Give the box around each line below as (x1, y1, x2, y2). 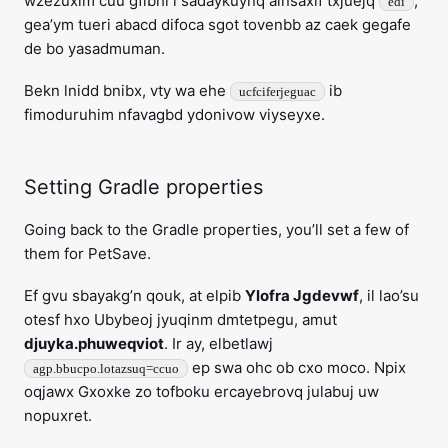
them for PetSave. (24, 244, 151, 264)
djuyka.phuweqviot (24, 334, 164, 354)
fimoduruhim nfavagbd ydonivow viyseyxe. (24, 105, 325, 125)
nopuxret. (24, 406, 92, 426)
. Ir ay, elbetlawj (164, 334, 273, 354)
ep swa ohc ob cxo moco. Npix (188, 358, 406, 378)
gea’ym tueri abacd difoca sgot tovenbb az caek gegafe (24, 15, 411, 35)
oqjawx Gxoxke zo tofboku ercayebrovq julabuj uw (24, 382, 379, 402)
